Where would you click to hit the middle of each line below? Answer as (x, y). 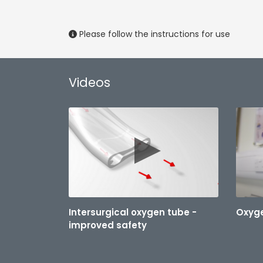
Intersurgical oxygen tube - (133, 212)
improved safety (108, 225)
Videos (90, 82)
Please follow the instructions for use (154, 34)
